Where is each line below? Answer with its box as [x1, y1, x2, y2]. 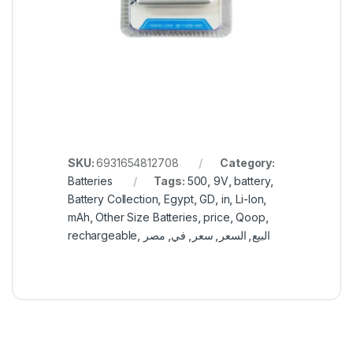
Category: [220, 156, 275, 170]
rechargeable [68, 229, 138, 243]
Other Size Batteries [95, 210, 198, 225]
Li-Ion [236, 192, 264, 206]
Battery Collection [68, 192, 158, 206]
